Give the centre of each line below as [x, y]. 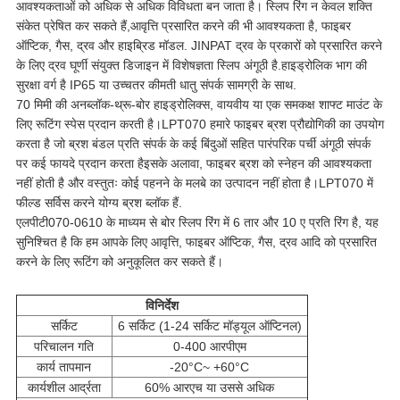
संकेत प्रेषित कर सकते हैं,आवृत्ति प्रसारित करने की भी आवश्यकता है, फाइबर [183, 26]
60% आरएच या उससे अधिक [210, 388]
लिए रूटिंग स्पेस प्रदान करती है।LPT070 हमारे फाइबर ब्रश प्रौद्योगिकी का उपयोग [200, 125]
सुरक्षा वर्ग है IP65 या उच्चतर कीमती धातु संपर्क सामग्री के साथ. [156, 85]
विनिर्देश [162, 306]
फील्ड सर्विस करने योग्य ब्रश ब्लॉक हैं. [99, 203]
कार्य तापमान [64, 367]
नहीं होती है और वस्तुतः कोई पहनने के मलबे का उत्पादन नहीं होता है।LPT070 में [194, 183]
